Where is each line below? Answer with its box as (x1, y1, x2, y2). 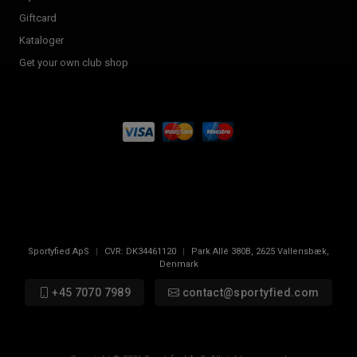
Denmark (159, 258, 198, 269)
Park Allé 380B (191, 245, 251, 257)
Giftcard (19, 11, 57, 24)
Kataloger (19, 33, 64, 46)
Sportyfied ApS (28, 245, 89, 257)
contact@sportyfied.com (179, 285, 320, 299)
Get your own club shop (19, 56, 128, 69)
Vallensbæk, (277, 245, 329, 257)
